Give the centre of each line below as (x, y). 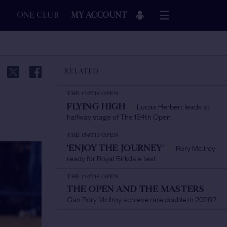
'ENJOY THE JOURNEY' (116, 148)
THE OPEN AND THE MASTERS (136, 189)
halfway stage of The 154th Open (119, 116)
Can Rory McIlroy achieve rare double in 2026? (142, 199)
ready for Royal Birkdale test (111, 158)
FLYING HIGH (97, 107)
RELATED (82, 71)
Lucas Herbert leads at (174, 106)
